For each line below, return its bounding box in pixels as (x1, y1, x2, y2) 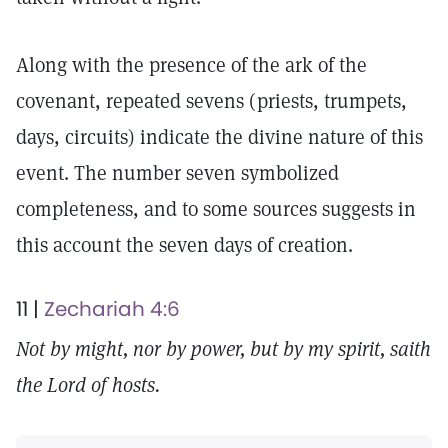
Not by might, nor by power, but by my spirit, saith (16, 336, 431, 362)
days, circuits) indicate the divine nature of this (16, 124, 423, 150)
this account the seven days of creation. (16, 232, 358, 258)
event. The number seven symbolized (16, 160, 339, 186)
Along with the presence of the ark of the (16, 52, 367, 78)
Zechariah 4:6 (44, 295, 180, 323)
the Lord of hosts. (16, 372, 160, 398)
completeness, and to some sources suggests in (16, 196, 416, 222)
